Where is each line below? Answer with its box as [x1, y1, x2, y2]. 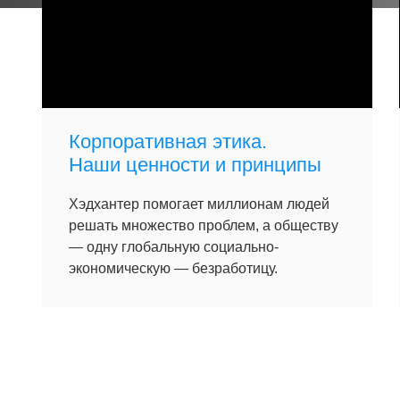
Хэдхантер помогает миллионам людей [69, 196, 329, 212]
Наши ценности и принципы [69, 154, 321, 176]
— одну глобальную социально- [69, 239, 279, 254]
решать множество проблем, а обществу [69, 218, 338, 233]
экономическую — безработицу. [69, 261, 278, 276]
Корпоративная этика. [69, 130, 267, 153]
